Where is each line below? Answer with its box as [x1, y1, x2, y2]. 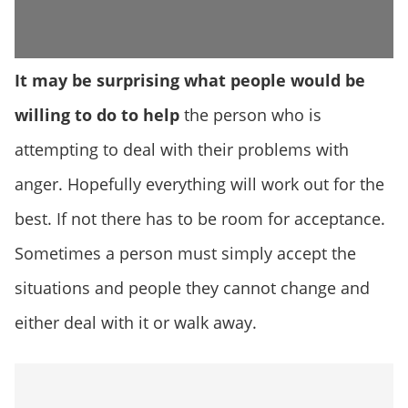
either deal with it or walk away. [15, 311, 257, 334]
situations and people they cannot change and [15, 277, 370, 300]
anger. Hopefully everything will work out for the [15, 173, 384, 196]
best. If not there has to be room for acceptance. [15, 208, 385, 230]
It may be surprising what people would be [15, 69, 365, 92]
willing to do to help [15, 104, 179, 127]
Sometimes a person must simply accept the [15, 242, 356, 265]
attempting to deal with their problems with [15, 138, 349, 161]
